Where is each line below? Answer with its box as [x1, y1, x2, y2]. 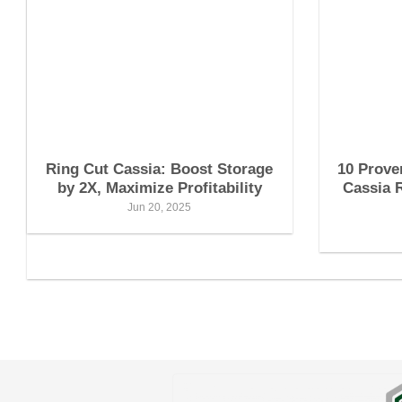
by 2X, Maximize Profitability [57, 179, 262, 197]
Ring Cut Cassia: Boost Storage [46, 160, 274, 178]
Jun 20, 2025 [127, 201, 192, 213]
